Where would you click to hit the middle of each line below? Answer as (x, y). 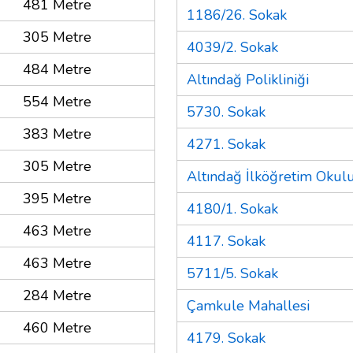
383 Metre (57, 134)
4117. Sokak (226, 241)
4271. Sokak (226, 144)
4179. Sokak (226, 338)
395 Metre (57, 198)
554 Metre (57, 101)
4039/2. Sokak (232, 47)
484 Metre (57, 69)
